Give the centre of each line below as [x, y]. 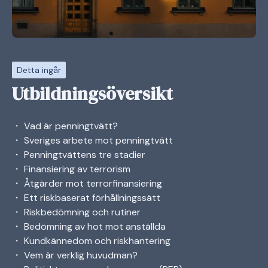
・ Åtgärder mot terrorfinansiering [87, 183]
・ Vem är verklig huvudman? [75, 255]
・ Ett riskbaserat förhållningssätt [86, 197]
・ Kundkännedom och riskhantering [91, 240]
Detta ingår [39, 70]
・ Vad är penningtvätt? [65, 126]
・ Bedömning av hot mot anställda [89, 226]
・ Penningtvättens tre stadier [79, 154]
